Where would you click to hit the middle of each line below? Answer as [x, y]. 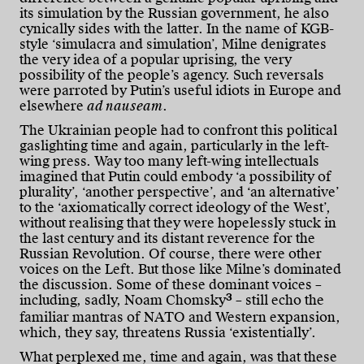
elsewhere [53, 106]
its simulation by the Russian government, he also [174, 13]
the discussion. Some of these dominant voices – [171, 284]
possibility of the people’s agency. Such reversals [172, 75]
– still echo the [278, 300]
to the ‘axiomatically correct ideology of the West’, [175, 207]
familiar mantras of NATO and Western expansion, [180, 317]
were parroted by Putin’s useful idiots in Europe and [180, 90]
